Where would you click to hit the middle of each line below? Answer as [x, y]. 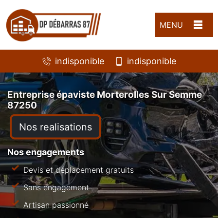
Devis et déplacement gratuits [79, 170]
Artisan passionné [56, 205]
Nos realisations [55, 127]
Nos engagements [46, 152]
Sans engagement [56, 187]
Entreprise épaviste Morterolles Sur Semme [105, 94]
